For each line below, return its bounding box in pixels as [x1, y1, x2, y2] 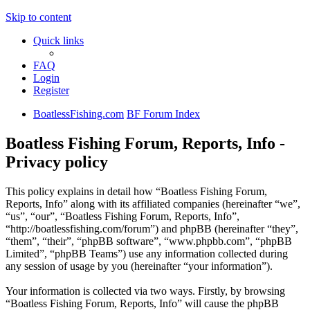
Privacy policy [6, 152, 108, 171]
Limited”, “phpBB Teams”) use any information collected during [6, 247, 288, 259]
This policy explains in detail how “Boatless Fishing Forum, [6, 185, 267, 197]
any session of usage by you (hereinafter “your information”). [6, 259, 273, 272]
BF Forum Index [127, 108, 200, 120]
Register [33, 84, 69, 96]
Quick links [33, 35, 84, 46]
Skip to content [6, 11, 71, 23]
